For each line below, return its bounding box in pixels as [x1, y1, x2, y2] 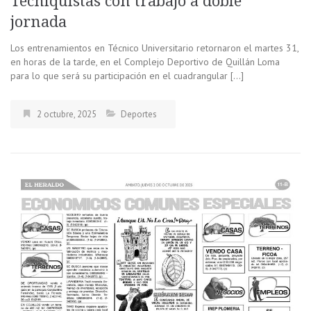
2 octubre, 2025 [37, 108, 96, 120]
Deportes [121, 108, 157, 120]
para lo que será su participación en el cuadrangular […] [10, 69, 244, 82]
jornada [10, 12, 71, 31]
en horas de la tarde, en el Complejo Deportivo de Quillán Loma [10, 55, 280, 68]
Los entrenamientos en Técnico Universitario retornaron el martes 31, [10, 41, 299, 54]
